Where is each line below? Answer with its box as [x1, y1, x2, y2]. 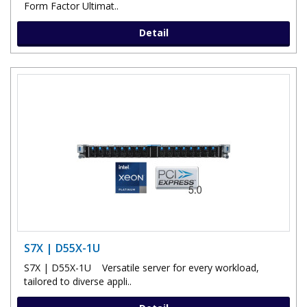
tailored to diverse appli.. [24, 274, 132, 288]
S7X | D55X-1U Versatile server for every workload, [24, 260, 259, 274]
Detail [138, 25, 169, 39]
